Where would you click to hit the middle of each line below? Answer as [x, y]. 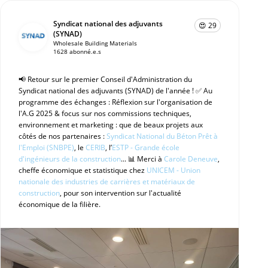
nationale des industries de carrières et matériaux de [107, 182]
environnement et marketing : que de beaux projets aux [111, 125]
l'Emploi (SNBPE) [46, 147]
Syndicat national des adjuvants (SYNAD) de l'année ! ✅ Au [115, 91]
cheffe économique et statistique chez [83, 170]
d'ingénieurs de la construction [70, 159]
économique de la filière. [60, 204]
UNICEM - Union [173, 170]
